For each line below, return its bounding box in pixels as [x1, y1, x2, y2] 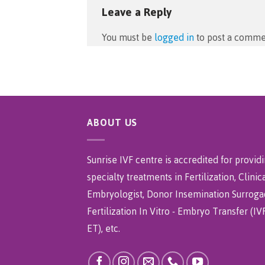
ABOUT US [87, 114, 138, 132]
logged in [154, 28, 194, 47]
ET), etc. [87, 219, 120, 238]
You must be [102, 28, 154, 47]
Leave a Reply [102, 1, 174, 24]
